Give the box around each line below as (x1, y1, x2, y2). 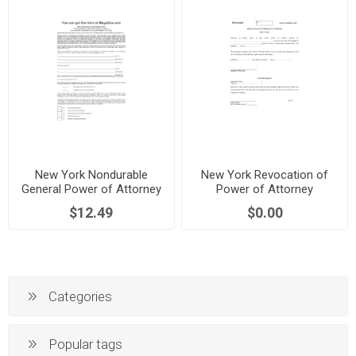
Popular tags (48, 335, 122, 352)
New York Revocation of (201, 167, 329, 182)
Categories (48, 288, 112, 304)
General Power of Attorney (21, 181, 161, 196)
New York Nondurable (34, 167, 148, 182)
